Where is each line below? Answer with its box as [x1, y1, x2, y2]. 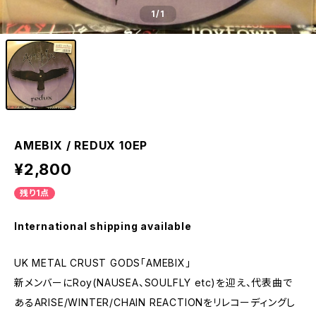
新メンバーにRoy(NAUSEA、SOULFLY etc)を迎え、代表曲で [14, 276, 293, 288]
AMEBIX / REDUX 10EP [14, 138, 148, 152]
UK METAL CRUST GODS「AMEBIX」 [14, 257, 191, 269]
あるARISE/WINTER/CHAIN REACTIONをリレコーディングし [14, 296, 296, 308]
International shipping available [14, 220, 192, 232]
